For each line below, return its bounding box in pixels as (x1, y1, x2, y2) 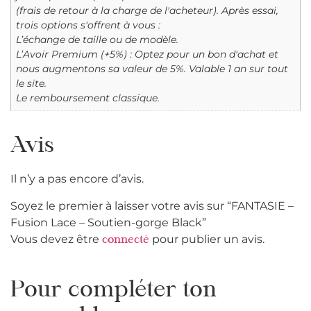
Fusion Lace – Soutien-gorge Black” (10, 215, 206, 229)
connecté (102, 234, 149, 246)
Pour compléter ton (10, 279, 217, 302)
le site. (16, 77, 47, 90)
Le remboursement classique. (16, 92, 160, 105)
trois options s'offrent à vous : (16, 19, 161, 32)
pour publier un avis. (149, 232, 264, 246)
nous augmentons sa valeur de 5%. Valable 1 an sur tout (16, 62, 289, 76)
